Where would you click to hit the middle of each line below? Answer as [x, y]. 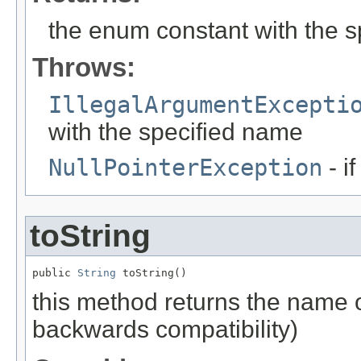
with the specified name [176, 131]
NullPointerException [185, 167]
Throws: [84, 67]
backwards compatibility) [165, 330]
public [55, 272]
